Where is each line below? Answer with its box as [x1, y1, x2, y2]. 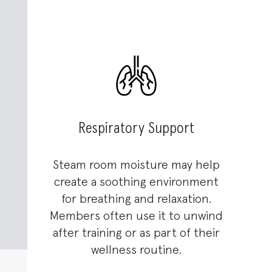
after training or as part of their [52, 227, 220, 240]
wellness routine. [90, 244, 182, 257]
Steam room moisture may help [52, 159, 220, 172]
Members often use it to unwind [49, 210, 223, 223]
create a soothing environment [53, 176, 219, 189]
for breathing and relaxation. [61, 193, 211, 206]
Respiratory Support [78, 121, 194, 137]
